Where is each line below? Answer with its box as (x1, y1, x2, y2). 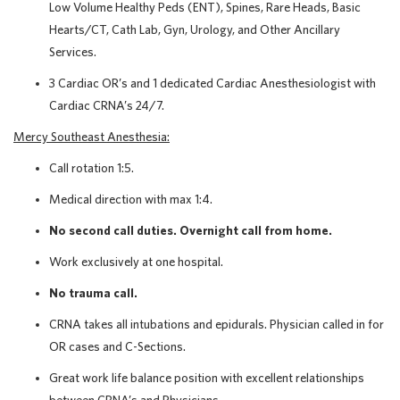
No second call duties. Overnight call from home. (49, 223, 332, 237)
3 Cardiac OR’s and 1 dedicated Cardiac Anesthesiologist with (49, 76, 376, 90)
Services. (49, 45, 96, 59)
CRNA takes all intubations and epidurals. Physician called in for (49, 317, 384, 331)
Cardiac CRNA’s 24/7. (49, 98, 164, 112)
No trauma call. (49, 286, 137, 300)
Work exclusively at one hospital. (49, 254, 223, 269)
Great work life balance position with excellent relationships (49, 371, 364, 385)
